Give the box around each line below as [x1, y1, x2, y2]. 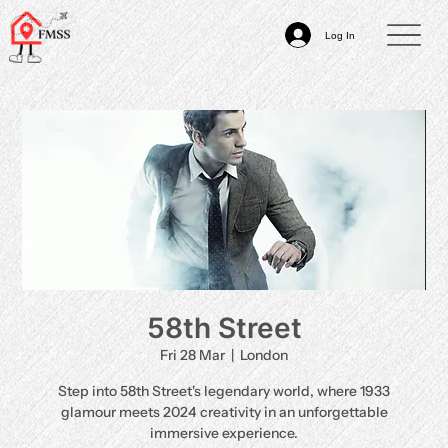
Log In [325, 29, 356, 41]
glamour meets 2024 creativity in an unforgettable [60, 403, 388, 421]
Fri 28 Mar [160, 346, 225, 364]
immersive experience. [150, 424, 298, 442]
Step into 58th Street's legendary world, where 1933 [58, 382, 390, 400]
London [240, 346, 288, 364]
